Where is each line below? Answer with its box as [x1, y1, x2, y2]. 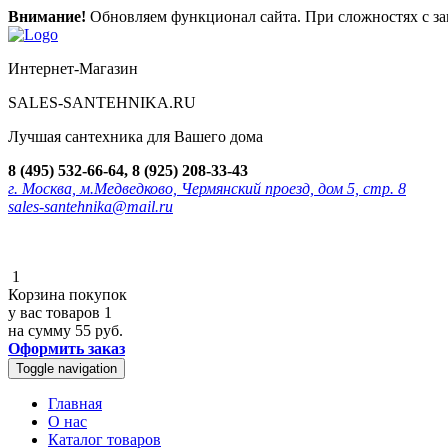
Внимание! [8, 8, 86, 25]
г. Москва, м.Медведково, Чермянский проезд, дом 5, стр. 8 [8, 180, 406, 197]
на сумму [8, 322, 75, 339]
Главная [48, 395, 102, 412]
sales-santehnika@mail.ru [8, 198, 173, 215]
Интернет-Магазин [8, 60, 138, 77]
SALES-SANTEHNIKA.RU [8, 94, 196, 111]
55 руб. [75, 322, 123, 339]
